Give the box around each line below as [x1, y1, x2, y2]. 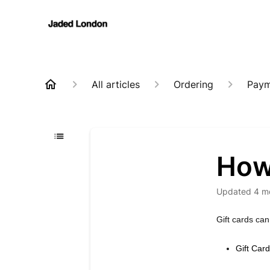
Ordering [174, 78, 213, 90]
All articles [92, 78, 140, 90]
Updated [222, 186, 252, 196]
